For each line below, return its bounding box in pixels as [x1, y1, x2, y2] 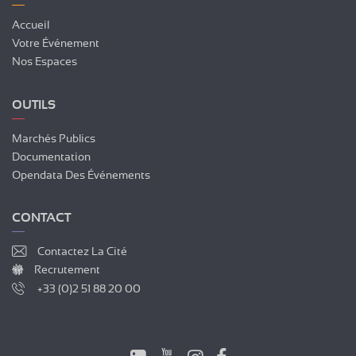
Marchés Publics [12, 131, 95, 145]
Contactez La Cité [37, 245, 128, 258]
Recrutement [34, 263, 101, 277]
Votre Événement [12, 37, 99, 50]
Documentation [12, 149, 91, 163]
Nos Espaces [12, 55, 77, 68]
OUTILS [12, 97, 56, 112]
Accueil [12, 18, 49, 32]
